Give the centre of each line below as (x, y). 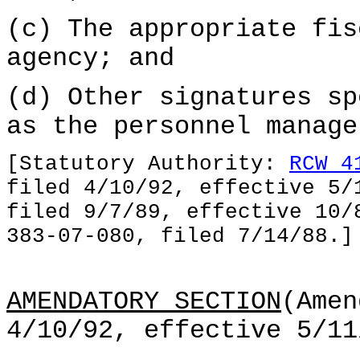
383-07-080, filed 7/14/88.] (180, 236)
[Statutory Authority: (148, 164)
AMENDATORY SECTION (144, 302)
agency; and (90, 59)
